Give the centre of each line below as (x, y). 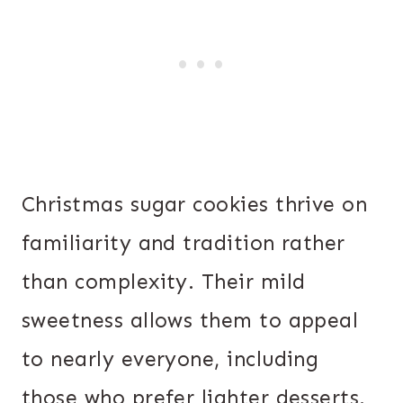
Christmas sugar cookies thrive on (195, 205)
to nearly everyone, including (170, 359)
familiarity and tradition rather (184, 243)
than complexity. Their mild (164, 282)
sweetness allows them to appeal (190, 321)
